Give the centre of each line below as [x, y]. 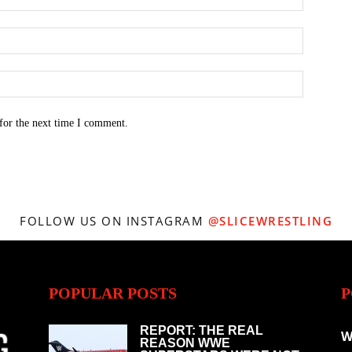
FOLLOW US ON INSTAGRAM [114, 221]
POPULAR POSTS [113, 293]
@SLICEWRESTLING [270, 221]
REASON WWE [185, 343]
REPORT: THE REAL [202, 331]
